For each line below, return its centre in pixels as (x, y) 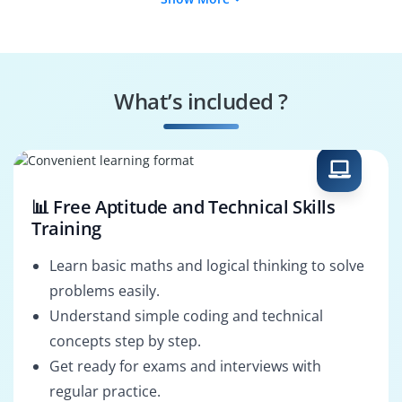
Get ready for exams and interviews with (185, 367)
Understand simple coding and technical (186, 316)
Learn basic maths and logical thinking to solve (207, 266)
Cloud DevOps (95, 131)
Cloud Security (278, 68)
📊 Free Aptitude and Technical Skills (184, 207)
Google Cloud (278, 131)
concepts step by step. (125, 341)
